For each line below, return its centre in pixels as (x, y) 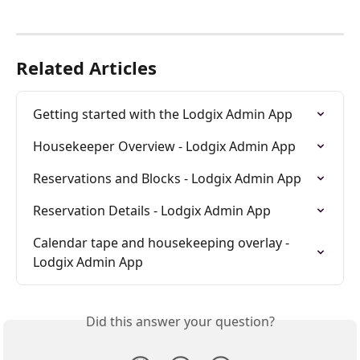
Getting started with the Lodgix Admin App (163, 114)
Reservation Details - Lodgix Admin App (152, 210)
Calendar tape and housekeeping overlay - (163, 242)
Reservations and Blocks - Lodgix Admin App (167, 178)
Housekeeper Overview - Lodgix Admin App (164, 146)
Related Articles (86, 67)
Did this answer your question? (180, 321)
